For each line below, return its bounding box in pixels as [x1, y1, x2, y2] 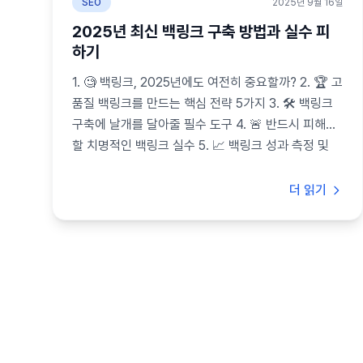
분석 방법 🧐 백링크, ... [72, 159, 190, 174]
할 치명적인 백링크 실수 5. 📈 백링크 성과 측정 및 [72, 138, 329, 153]
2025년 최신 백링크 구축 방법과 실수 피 [72, 22, 330, 41]
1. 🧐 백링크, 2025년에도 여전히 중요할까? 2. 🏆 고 [72, 75, 343, 90]
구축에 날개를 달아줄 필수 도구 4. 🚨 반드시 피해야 [72, 117, 337, 132]
